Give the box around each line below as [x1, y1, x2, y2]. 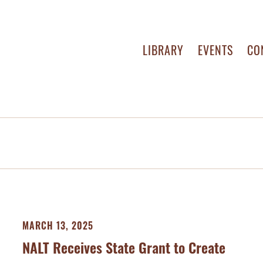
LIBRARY [143, 41, 184, 59]
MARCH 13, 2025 [22, 218, 93, 232]
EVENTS [198, 41, 233, 59]
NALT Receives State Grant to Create [22, 237, 225, 258]
